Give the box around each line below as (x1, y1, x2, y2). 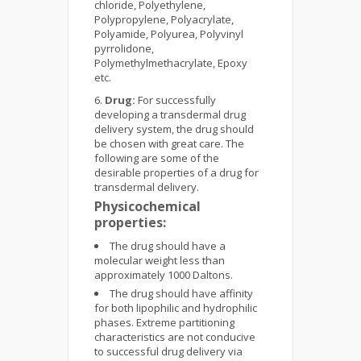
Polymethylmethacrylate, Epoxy (94, 56, 247, 70)
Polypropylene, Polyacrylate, (94, 12, 234, 27)
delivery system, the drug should (94, 122, 254, 136)
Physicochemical (94, 197, 201, 215)
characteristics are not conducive (94, 330, 255, 344)
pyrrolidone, (94, 41, 154, 56)
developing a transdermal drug (94, 107, 246, 122)
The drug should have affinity (110, 286, 253, 301)
